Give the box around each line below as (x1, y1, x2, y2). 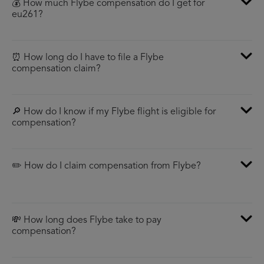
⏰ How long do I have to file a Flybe (12, 53, 164, 63)
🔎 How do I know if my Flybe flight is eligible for (12, 107, 216, 117)
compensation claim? (12, 64, 101, 74)
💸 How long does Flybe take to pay (12, 216, 161, 226)
